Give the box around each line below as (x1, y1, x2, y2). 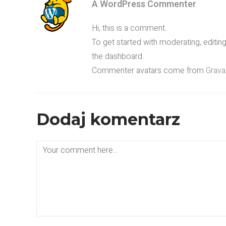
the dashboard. (92, 50, 144, 63)
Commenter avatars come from (92, 65, 206, 77)
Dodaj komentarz (36, 109, 180, 129)
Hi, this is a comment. (92, 22, 166, 34)
